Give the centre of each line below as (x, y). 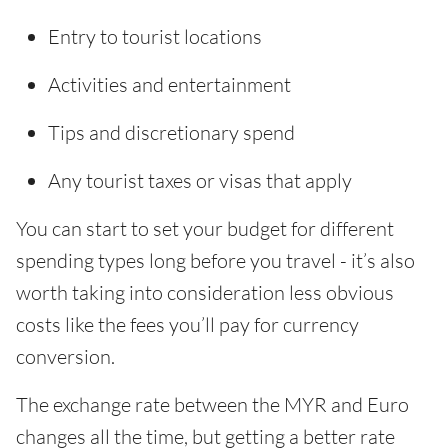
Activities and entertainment (169, 85)
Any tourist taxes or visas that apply (200, 181)
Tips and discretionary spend (171, 133)
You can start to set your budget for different (205, 229)
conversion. (65, 357)
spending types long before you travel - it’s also (215, 261)
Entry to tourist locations (155, 37)
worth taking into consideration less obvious (205, 293)
